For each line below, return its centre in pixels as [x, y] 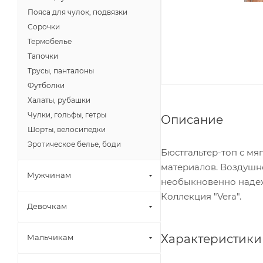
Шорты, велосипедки [67, 129]
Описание [192, 119]
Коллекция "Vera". [201, 196]
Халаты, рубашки [59, 100]
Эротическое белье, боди [74, 144]
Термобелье [50, 41]
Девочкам [47, 206]
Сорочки [44, 27]
